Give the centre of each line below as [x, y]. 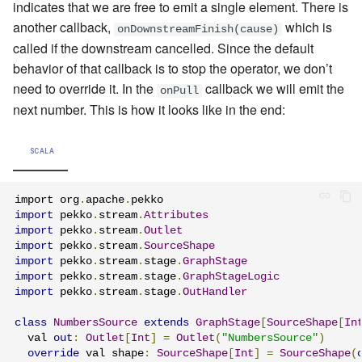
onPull [179, 90]
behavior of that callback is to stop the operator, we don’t [173, 68]
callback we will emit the [273, 88]
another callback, [63, 27]
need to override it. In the [85, 88]
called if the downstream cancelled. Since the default [163, 48]
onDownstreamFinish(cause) [198, 29]
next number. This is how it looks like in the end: [149, 109]
